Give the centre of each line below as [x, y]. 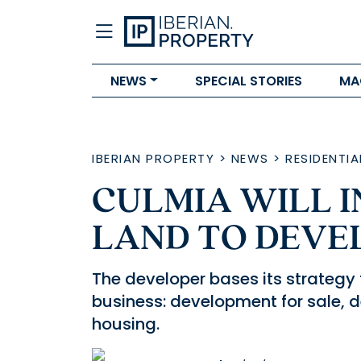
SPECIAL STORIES [248, 81]
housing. [126, 324]
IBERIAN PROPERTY [153, 158]
